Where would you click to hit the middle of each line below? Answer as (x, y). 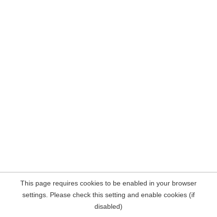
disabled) (108, 206)
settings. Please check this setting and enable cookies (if (108, 195)
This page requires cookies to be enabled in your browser (108, 183)
